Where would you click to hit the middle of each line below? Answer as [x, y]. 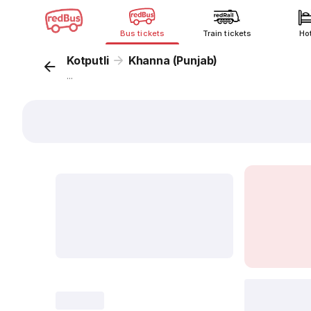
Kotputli [88, 60]
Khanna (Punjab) [173, 60]
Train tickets [227, 33]
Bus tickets [142, 33]
